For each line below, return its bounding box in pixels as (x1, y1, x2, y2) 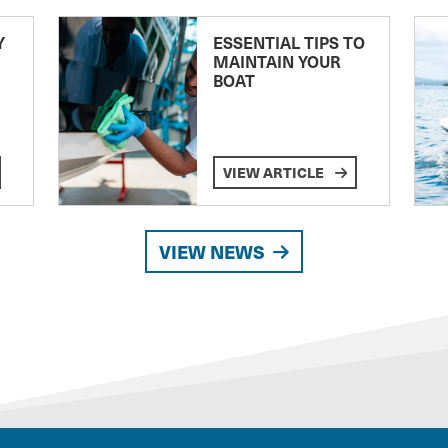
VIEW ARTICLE (222, 162, 327, 183)
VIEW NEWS (159, 239, 265, 265)
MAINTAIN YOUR (212, 50, 341, 73)
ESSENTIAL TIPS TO (212, 31, 365, 54)
